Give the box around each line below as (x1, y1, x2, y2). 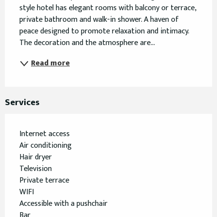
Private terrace (19, 174, 69, 187)
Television (19, 162, 52, 176)
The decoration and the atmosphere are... (19, 36, 155, 50)
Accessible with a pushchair (19, 197, 108, 211)
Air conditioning (19, 139, 72, 153)
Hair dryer (19, 151, 52, 164)
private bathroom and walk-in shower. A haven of (19, 13, 179, 27)
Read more (31, 57, 70, 70)
